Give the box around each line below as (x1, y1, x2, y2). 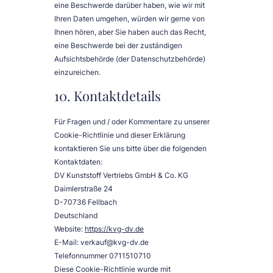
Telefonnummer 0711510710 (54, 251, 151, 261)
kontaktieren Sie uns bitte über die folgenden (54, 144, 207, 154)
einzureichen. (54, 68, 101, 77)
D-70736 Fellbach (54, 197, 117, 207)
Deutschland (54, 211, 97, 221)
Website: (54, 224, 85, 234)
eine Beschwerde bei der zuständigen (54, 41, 182, 51)
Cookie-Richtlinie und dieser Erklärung (54, 130, 185, 140)
